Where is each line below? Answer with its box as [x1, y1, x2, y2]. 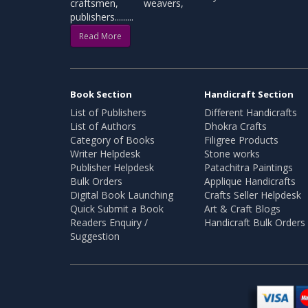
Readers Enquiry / [70, 216, 148, 230]
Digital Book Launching [70, 188, 173, 202]
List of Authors [70, 120, 136, 133]
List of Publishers [70, 106, 146, 120]
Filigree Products [204, 133, 278, 147]
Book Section [70, 88, 132, 101]
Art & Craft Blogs [204, 202, 280, 216]
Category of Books [70, 133, 155, 147]
